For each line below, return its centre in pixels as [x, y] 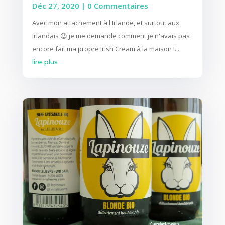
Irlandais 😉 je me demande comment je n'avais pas [111, 36]
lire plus [45, 62]
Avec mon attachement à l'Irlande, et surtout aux [105, 23]
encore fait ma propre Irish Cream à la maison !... [105, 49]
